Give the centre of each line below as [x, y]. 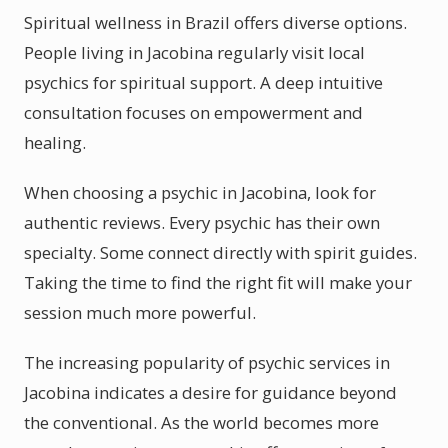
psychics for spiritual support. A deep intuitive [203, 82]
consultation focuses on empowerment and [193, 112]
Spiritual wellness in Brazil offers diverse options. [215, 22]
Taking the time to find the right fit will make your [218, 282]
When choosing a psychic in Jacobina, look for [200, 192]
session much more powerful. [140, 312]
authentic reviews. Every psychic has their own [202, 222]
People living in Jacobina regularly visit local [194, 52]
